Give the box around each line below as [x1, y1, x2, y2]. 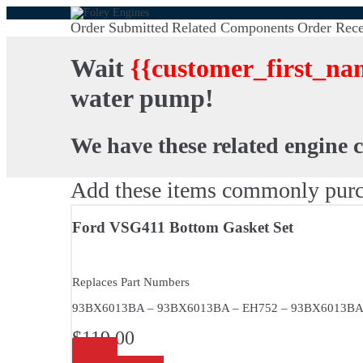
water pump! [70, 83, 214, 113]
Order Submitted [70, 19, 169, 36]
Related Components [172, 19, 294, 36]
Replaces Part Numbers [72, 275, 190, 289]
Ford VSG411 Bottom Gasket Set [72, 218, 293, 236]
